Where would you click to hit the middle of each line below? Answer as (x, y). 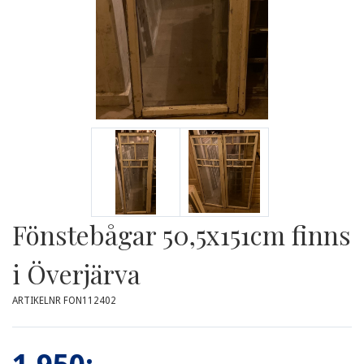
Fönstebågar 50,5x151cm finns (182, 234)
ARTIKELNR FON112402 (64, 301)
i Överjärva (76, 273)
